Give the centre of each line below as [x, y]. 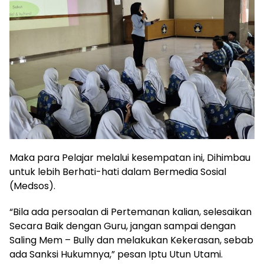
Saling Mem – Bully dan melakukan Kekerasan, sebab [131, 240]
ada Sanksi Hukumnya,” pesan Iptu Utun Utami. [116, 255]
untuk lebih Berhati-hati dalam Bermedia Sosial [118, 172]
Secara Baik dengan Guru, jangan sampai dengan [123, 226]
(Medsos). [32, 186]
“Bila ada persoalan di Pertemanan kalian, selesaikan [131, 212]
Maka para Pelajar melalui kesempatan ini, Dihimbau [130, 158]
